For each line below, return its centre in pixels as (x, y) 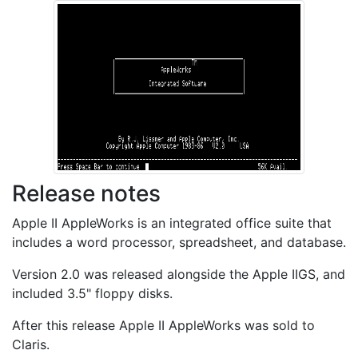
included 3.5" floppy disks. (92, 294)
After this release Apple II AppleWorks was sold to (163, 326)
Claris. (31, 345)
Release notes (86, 194)
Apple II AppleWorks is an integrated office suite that (172, 223)
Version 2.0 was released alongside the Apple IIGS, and (179, 274)
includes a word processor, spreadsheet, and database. (179, 243)
